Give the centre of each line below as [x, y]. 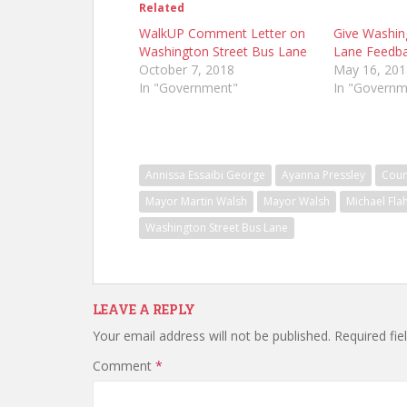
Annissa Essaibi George [205, 175]
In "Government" [189, 88]
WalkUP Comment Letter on [222, 33]
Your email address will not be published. [212, 336]
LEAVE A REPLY [144, 309]
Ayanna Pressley [323, 175]
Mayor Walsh [297, 201]
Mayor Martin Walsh [196, 201]
